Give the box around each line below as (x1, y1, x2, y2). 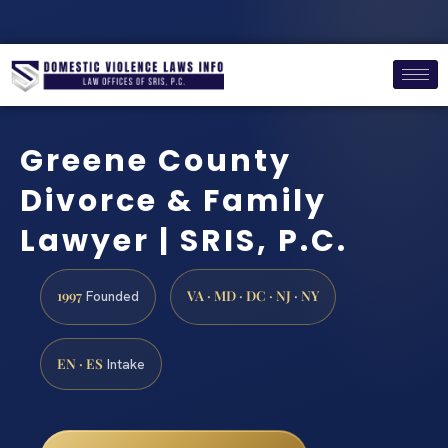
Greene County (20, 140, 292, 183)
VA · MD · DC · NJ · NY (187, 285, 319, 304)
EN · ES (57, 354, 103, 373)
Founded (82, 286, 139, 305)
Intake (103, 355, 145, 374)
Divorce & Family (20, 180, 327, 223)
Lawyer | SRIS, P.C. (20, 220, 348, 263)
